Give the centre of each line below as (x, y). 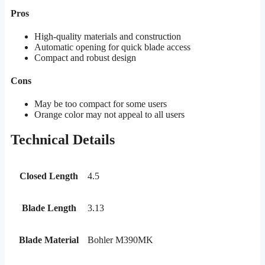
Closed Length (49, 176)
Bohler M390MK (120, 240)
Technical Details (63, 140)
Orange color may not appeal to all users (109, 115)
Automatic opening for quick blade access (112, 47)
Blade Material (49, 240)
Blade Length (49, 208)
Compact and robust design (85, 57)
